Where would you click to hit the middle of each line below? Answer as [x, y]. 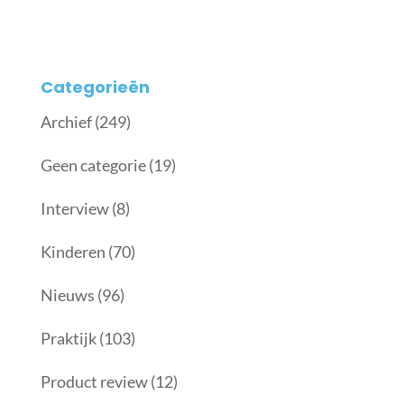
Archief [66, 122]
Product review [94, 382]
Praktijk [68, 339]
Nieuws [67, 295]
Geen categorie [93, 165]
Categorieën [95, 87]
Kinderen [73, 252]
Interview [74, 209]
